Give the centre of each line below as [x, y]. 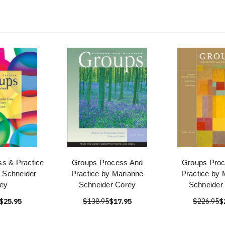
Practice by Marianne [107, 174]
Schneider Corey [107, 185]
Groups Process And [107, 162]
